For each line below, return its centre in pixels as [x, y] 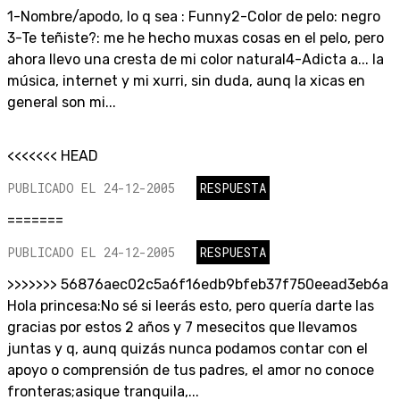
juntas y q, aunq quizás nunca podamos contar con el [187, 349]
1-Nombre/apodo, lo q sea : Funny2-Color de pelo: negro [194, 17]
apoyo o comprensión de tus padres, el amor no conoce [191, 371]
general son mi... [62, 103]
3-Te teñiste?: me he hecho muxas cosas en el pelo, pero [196, 38]
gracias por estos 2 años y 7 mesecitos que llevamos [182, 328]
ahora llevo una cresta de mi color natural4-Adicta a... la [196, 60]
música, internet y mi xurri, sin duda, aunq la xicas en [186, 81]
